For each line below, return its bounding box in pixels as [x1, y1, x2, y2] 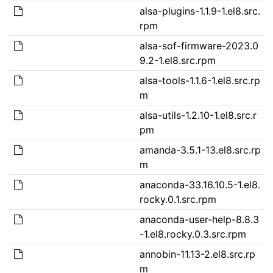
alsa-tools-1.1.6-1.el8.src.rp [139, 74, 260, 87]
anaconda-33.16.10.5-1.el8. [139, 178, 260, 191]
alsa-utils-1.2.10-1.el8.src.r [139, 108, 257, 121]
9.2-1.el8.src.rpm [139, 54, 216, 66]
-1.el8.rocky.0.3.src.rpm [139, 227, 246, 240]
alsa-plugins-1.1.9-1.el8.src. [139, 4, 260, 17]
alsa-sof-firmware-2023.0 [139, 39, 258, 52]
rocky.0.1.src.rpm [139, 193, 216, 205]
